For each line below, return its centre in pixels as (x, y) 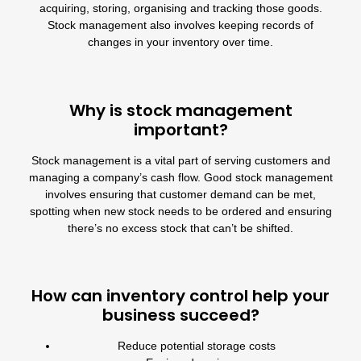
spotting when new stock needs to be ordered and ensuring (180, 211)
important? (180, 129)
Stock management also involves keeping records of (180, 25)
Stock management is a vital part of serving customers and (180, 160)
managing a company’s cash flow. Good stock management (180, 177)
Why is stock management (180, 110)
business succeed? (180, 315)
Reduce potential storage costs (197, 346)
